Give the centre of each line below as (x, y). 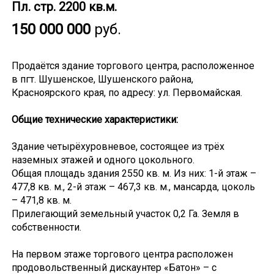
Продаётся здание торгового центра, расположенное (133, 66)
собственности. (46, 227)
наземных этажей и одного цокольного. (104, 160)
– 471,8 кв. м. (41, 200)
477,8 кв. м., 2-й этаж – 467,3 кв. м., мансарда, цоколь (133, 187)
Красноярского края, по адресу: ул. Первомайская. (127, 93)
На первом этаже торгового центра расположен (122, 254)
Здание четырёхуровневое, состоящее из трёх (118, 146)
